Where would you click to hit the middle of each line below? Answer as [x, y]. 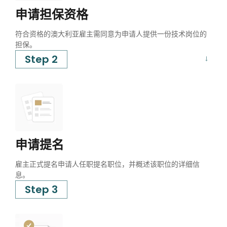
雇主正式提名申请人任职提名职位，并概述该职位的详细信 [107, 164]
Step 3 [41, 189]
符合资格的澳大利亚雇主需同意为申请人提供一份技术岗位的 [111, 34]
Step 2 [41, 59]
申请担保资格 [52, 14]
